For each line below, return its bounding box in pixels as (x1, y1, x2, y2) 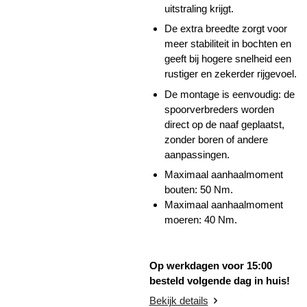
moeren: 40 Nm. (164, 214, 237, 226)
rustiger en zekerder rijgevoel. (164, 68, 297, 80)
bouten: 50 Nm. (164, 184, 233, 196)
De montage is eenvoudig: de (164, 88, 295, 100)
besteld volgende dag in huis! (149, 274, 290, 286)
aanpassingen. (164, 148, 230, 160)
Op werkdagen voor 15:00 (149, 259, 272, 271)
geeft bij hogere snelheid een (164, 53, 291, 65)
